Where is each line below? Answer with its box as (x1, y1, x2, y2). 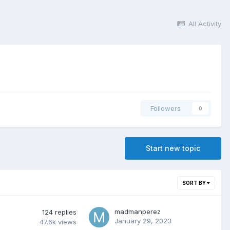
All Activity (188, 20, 221, 28)
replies (55, 208, 76, 216)
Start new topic (146, 144, 200, 152)
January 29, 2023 (114, 217, 171, 225)
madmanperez (114, 207, 161, 216)
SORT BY (182, 180, 207, 186)
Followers (150, 104, 181, 112)
